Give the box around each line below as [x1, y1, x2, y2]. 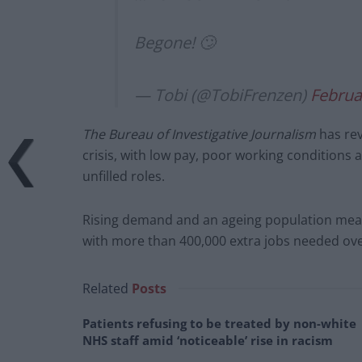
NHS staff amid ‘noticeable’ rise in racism [82, 332, 333, 349]
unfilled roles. [82, 167, 165, 186]
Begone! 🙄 [134, 32, 215, 54]
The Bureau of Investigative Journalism [82, 125, 316, 144]
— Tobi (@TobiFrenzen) [134, 84, 310, 107]
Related [82, 280, 128, 298]
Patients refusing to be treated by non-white [82, 315, 356, 332]
